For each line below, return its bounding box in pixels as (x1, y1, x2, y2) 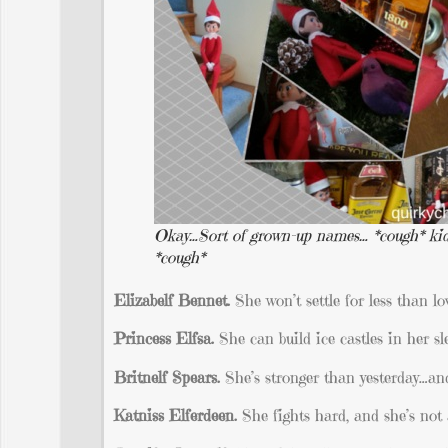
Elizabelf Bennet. (114, 290, 231, 310)
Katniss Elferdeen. (114, 405, 243, 426)
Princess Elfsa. (114, 328, 215, 349)
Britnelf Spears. (114, 366, 226, 387)
